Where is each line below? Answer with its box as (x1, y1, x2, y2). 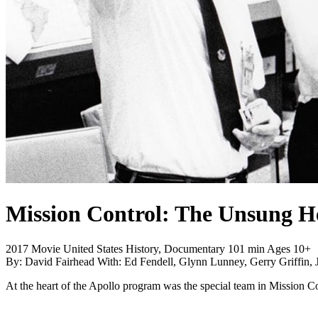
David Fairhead (25, 255, 94, 268)
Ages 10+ (267, 242, 311, 255)
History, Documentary (126, 242, 225, 255)
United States (63, 242, 123, 255)
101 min (228, 242, 265, 255)
